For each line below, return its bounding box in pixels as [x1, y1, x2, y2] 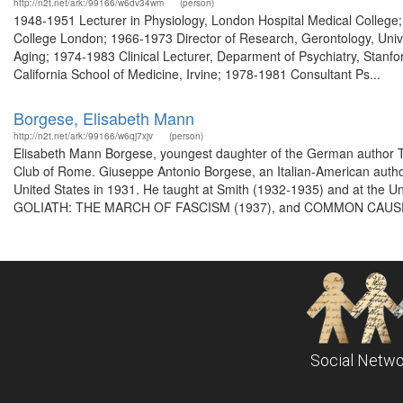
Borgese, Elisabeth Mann [13, 106, 194, 130]
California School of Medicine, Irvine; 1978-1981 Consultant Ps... [13, 65, 381, 83]
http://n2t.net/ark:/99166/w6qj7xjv [13, 130, 153, 142]
